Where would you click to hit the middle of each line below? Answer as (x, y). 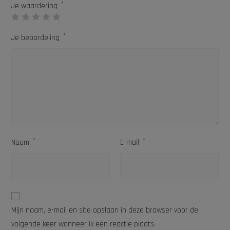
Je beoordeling (37, 38)
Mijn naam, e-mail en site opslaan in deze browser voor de (105, 210)
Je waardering (36, 6)
